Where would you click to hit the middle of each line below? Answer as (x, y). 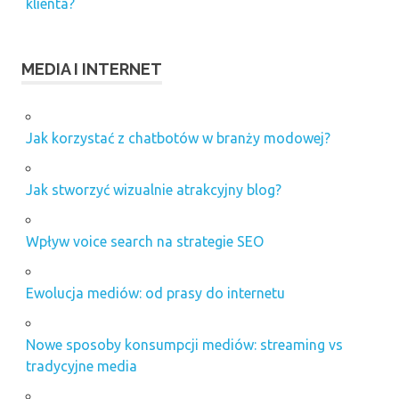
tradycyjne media (81, 366)
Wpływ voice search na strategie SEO (144, 241)
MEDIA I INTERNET (92, 69)
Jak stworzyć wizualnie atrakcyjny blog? (153, 189)
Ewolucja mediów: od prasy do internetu (155, 293)
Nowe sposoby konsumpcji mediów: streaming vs (184, 344)
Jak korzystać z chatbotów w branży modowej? (178, 138)
